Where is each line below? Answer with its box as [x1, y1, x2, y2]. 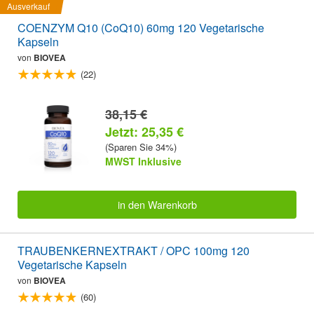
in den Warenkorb [117, 197, 197, 212]
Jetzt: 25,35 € [105, 122, 184, 141]
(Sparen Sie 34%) [105, 139, 177, 153]
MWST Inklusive [105, 153, 182, 168]
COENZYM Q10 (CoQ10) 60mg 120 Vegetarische [18, 20, 264, 36]
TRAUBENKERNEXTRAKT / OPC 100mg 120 [18, 243, 250, 259]
